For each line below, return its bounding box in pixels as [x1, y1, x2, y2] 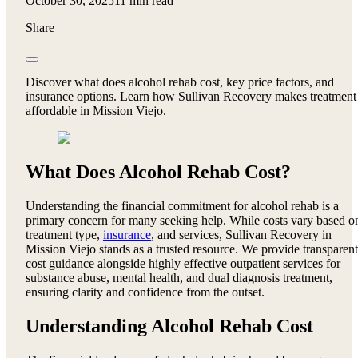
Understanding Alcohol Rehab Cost [26, 315, 313, 336]
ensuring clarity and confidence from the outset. [26, 284, 265, 299]
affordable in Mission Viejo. [26, 103, 166, 117]
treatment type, [26, 227, 103, 241]
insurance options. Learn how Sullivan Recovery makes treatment [26, 89, 356, 103]
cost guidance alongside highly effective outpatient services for [26, 256, 340, 270]
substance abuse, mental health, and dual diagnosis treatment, [26, 270, 332, 284]
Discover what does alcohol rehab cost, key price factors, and [26, 74, 334, 89]
